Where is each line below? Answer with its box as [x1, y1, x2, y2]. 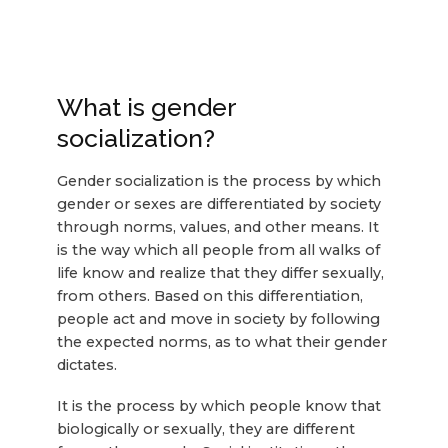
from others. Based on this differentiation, [56, 287, 363, 306]
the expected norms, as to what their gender [56, 333, 387, 352]
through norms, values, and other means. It [56, 218, 379, 237]
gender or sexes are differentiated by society [56, 195, 381, 214]
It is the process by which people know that [56, 397, 381, 416]
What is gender [56, 92, 236, 123]
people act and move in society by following [56, 310, 380, 329]
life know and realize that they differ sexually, [56, 264, 384, 283]
